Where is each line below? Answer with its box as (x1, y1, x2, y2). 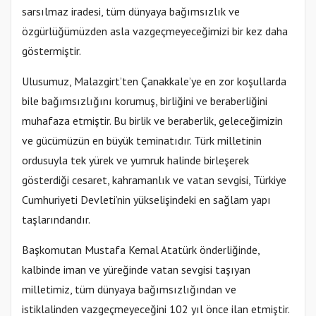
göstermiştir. (22, 44, 81, 59)
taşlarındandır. (22, 212, 90, 227)
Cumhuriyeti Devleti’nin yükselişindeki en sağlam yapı (22, 193, 271, 207)
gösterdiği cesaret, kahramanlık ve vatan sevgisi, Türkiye (22, 173, 286, 188)
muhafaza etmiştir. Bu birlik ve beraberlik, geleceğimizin (22, 114, 283, 128)
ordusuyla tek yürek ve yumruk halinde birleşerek (22, 153, 249, 168)
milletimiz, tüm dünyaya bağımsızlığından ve (22, 282, 236, 297)
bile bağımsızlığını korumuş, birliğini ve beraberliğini (22, 94, 267, 109)
